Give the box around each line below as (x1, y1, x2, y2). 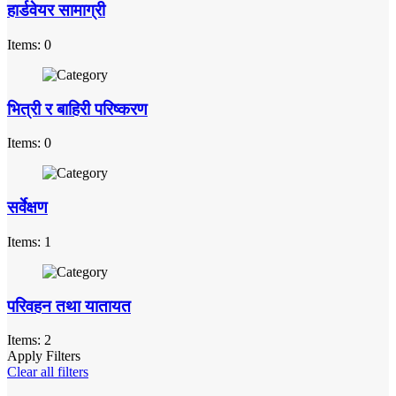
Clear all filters (7, 364, 88, 380)
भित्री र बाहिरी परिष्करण (7, 99, 148, 118)
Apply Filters (7, 348, 80, 364)
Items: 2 (7, 332, 51, 348)
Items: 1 (7, 233, 51, 249)
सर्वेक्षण (7, 198, 48, 217)
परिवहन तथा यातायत (7, 296, 131, 316)
